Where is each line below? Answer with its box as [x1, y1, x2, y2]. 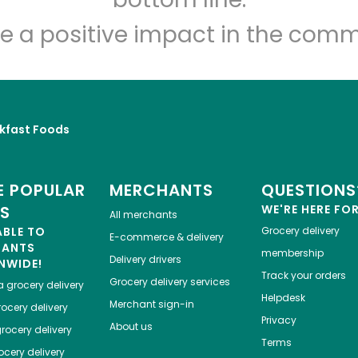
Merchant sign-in [109, 297, 194, 312]
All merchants [109, 208, 177, 222]
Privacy [261, 313, 296, 328]
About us [109, 320, 153, 334]
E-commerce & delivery [109, 230, 224, 245]
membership [261, 246, 324, 261]
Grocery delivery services [109, 275, 230, 289]
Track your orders [261, 268, 346, 283]
